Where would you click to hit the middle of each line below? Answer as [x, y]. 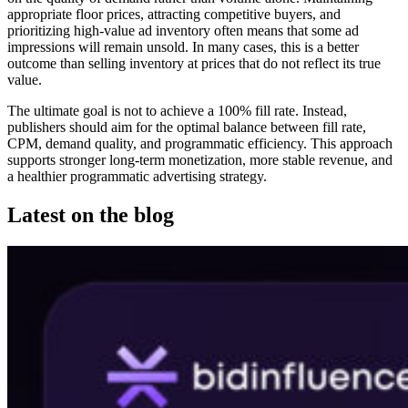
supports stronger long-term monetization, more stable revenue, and [200, 159]
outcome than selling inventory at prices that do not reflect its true [194, 63]
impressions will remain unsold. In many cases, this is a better [183, 46]
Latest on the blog [91, 214]
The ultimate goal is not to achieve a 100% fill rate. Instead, [177, 110]
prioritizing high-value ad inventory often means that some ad [183, 30]
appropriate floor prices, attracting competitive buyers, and [174, 14]
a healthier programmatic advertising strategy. [137, 176]
